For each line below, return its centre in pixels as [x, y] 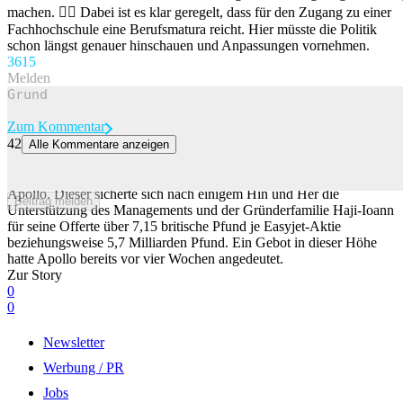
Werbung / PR [84, 367]
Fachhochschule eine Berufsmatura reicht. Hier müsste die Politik [192, 29]
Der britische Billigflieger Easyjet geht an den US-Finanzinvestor [192, 177]
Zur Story [35, 274]
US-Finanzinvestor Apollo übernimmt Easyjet [137, 161]
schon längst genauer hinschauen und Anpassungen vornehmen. [188, 45]
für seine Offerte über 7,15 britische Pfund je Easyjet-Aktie [174, 226]
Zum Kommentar [56, 126]
